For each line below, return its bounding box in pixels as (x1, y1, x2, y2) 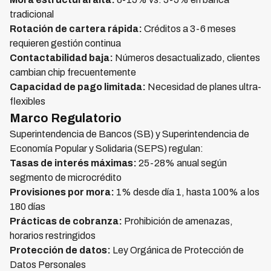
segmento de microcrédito (10, 172, 122, 183)
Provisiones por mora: (10, 187, 114, 197)
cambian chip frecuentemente (10, 67, 136, 77)
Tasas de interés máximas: (10, 158, 137, 168)
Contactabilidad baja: (10, 53, 113, 63)
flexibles (10, 96, 45, 106)
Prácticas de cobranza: (10, 216, 122, 226)
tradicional (10, 9, 54, 19)
